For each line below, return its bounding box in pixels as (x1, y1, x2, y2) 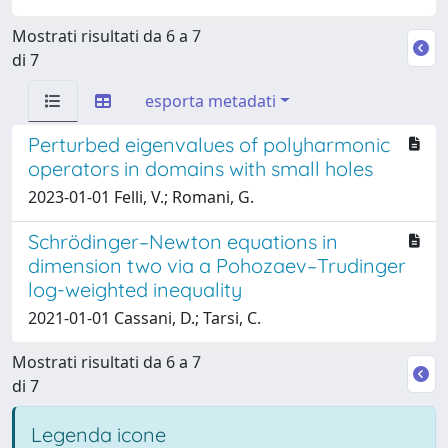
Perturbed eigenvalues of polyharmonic (28, 131, 390, 157)
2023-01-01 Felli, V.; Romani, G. (28, 185, 254, 208)
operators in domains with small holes (28, 155, 373, 181)
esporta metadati (145, 89, 276, 112)
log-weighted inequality (28, 276, 242, 302)
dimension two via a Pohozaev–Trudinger (28, 252, 406, 278)
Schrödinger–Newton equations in (28, 228, 338, 254)
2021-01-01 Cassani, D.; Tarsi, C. (28, 306, 261, 329)
